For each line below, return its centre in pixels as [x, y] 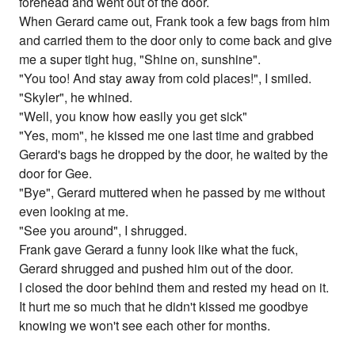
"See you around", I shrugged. [103, 231]
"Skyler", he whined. [76, 97]
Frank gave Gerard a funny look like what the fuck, [159, 250]
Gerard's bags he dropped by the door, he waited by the [174, 155]
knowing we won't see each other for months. [145, 326]
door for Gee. [56, 174]
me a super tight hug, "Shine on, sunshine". [140, 59]
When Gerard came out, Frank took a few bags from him [175, 21]
